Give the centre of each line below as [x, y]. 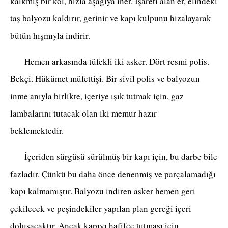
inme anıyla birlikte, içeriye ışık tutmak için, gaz [97, 96]
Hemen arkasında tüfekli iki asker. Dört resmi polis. [110, 62]
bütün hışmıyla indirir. [50, 36]
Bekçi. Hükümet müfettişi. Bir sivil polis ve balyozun [105, 79]
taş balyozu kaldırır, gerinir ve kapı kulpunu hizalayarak [111, 18]
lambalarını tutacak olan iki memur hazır [83, 113]
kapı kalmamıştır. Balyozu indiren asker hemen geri [103, 191]
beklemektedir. [43, 131]
